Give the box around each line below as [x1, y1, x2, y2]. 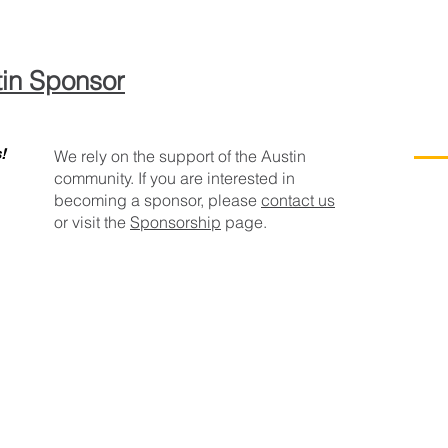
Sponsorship [130, 212, 221, 232]
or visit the [54, 212, 130, 232]
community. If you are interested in [54, 168, 295, 188]
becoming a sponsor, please [54, 190, 261, 210]
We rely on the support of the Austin [54, 146, 306, 166]
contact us [261, 190, 335, 210]
